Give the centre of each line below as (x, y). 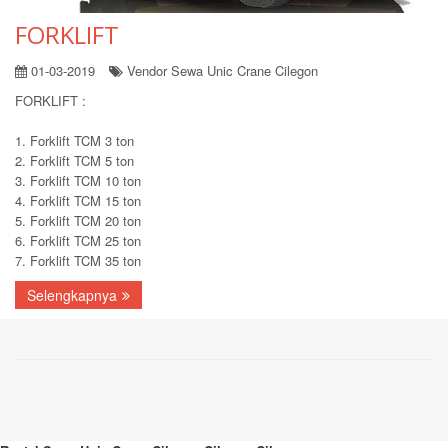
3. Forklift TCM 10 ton (78, 180)
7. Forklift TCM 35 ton (78, 260)
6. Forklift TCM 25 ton (78, 240)
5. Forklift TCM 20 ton (78, 220)
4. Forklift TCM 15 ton (78, 200)
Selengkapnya (72, 294)
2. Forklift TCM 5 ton (74, 160)
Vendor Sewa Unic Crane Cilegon (220, 70)
